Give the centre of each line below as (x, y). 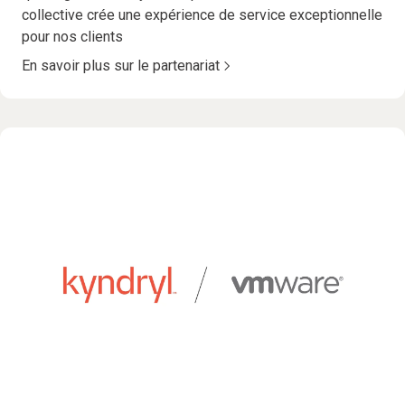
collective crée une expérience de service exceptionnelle (202, 15)
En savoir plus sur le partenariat (121, 66)
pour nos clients (72, 37)
